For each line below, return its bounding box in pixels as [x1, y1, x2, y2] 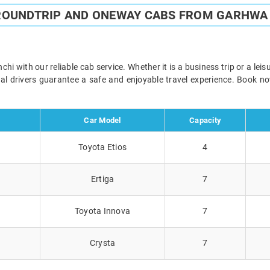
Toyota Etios [78, 142, 127, 152]
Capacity [189, 115, 221, 125]
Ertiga [90, 174, 115, 184]
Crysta [89, 237, 116, 248]
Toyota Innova [74, 206, 131, 216]
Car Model [84, 115, 121, 125]
